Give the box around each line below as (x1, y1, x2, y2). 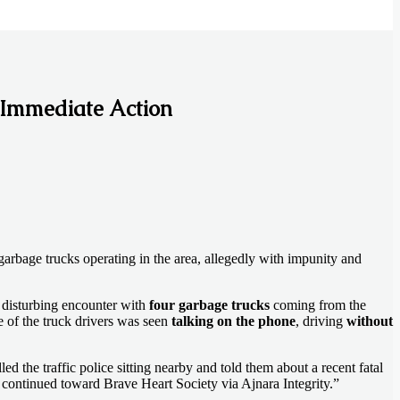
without (346, 313, 393, 329)
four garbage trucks (149, 297, 270, 313)
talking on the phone (171, 313, 296, 329)
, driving (296, 313, 346, 329)
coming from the (270, 297, 366, 313)
